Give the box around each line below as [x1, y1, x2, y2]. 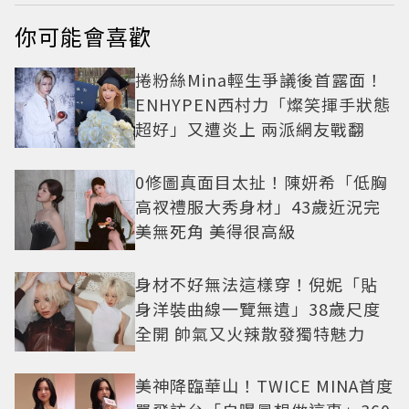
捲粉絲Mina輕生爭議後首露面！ [135, 67, 383, 91]
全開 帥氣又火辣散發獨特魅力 [135, 320, 365, 345]
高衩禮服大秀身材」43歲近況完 [135, 194, 381, 218]
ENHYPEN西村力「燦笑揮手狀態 [135, 91, 391, 116]
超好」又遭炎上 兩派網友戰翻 [135, 116, 365, 141]
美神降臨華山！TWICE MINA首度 [135, 373, 393, 398]
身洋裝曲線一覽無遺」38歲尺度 [135, 296, 381, 320]
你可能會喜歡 [15, 19, 152, 52]
